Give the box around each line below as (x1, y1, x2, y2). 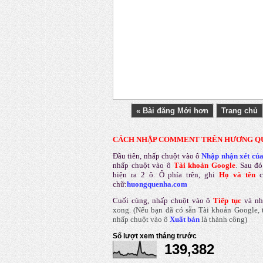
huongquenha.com (127, 180, 187, 189)
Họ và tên (219, 170, 255, 180)
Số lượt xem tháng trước (113, 232, 197, 241)
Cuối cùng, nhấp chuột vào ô (113, 196, 211, 205)
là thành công (200, 215, 245, 224)
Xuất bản (170, 215, 200, 224)
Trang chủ (221, 106, 258, 116)
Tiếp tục (213, 196, 242, 205)
